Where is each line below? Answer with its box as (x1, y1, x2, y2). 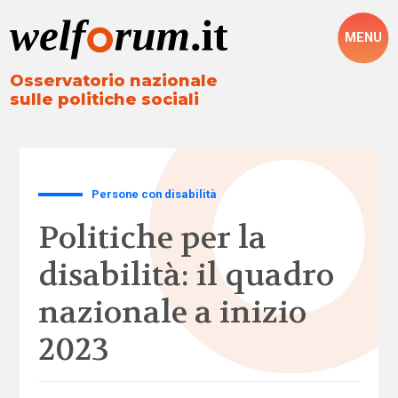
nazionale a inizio (37, 292, 306, 332)
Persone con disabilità (92, 187, 218, 201)
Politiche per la (37, 218, 267, 258)
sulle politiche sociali (10, 90, 200, 110)
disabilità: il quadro (37, 255, 334, 295)
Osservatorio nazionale (10, 71, 219, 92)
